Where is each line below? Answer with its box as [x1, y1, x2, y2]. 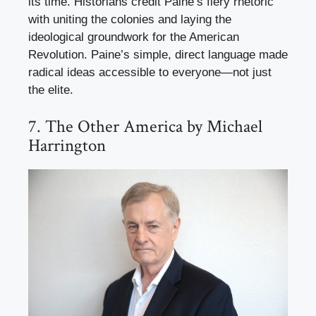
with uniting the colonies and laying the [28, 13, 231, 27]
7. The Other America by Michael [28, 114, 262, 138]
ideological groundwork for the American [28, 30, 239, 44]
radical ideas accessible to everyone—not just [28, 66, 272, 80]
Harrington [28, 133, 106, 157]
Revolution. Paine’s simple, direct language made [28, 48, 288, 62]
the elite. [28, 83, 73, 97]
